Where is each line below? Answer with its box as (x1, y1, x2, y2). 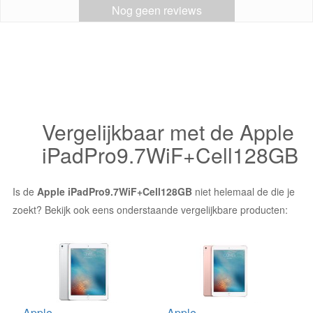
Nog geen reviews (111, 2, 202, 18)
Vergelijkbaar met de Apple (42, 117, 294, 147)
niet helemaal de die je (192, 184, 295, 198)
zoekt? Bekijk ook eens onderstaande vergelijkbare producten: (13, 203, 288, 217)
